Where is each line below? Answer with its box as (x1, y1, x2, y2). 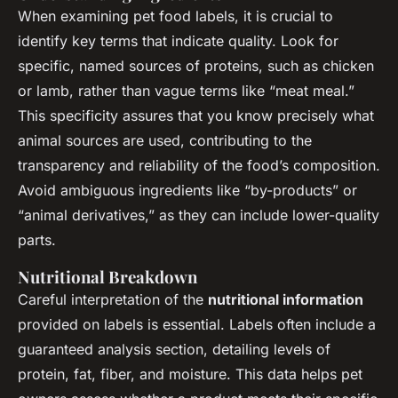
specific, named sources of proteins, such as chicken (18, 56, 374, 75)
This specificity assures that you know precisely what (18, 106, 374, 124)
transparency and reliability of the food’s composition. (18, 155, 380, 174)
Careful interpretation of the (18, 290, 208, 308)
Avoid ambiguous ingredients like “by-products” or (18, 180, 357, 199)
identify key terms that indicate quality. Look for (18, 31, 338, 50)
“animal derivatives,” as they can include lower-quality (18, 205, 379, 224)
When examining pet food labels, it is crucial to (18, 6, 333, 25)
